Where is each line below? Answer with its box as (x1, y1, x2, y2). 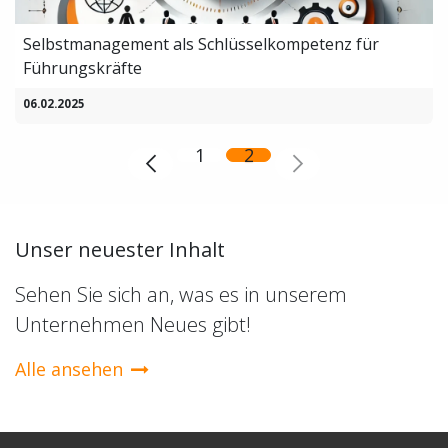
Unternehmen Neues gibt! (15, 311, 251, 339)
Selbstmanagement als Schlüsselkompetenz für (23, 33, 379, 56)
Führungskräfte (23, 57, 142, 80)
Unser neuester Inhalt (15, 236, 225, 264)
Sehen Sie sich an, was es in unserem (15, 281, 347, 309)
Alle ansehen (15, 357, 123, 382)
